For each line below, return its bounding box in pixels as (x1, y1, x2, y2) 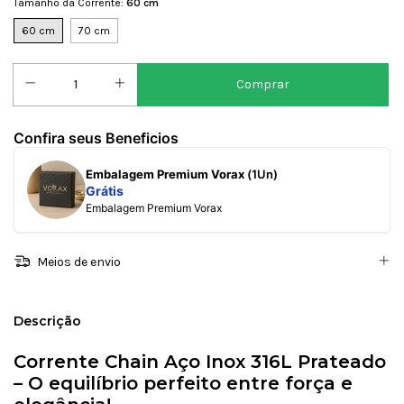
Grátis (86, 182, 124, 198)
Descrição (14, 313, 81, 330)
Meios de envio (33, 254, 121, 271)
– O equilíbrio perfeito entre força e (14, 372, 353, 395)
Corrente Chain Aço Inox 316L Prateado (14, 351, 386, 373)
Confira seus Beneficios (14, 128, 179, 147)
